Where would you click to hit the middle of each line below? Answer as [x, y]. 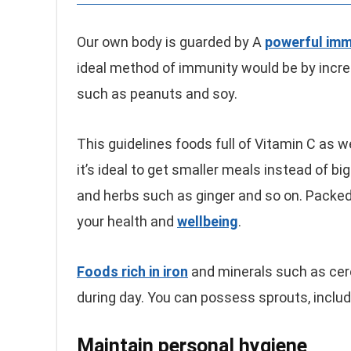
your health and [127, 221]
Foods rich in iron [132, 271]
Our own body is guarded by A [171, 42]
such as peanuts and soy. [157, 94]
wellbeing [208, 221]
